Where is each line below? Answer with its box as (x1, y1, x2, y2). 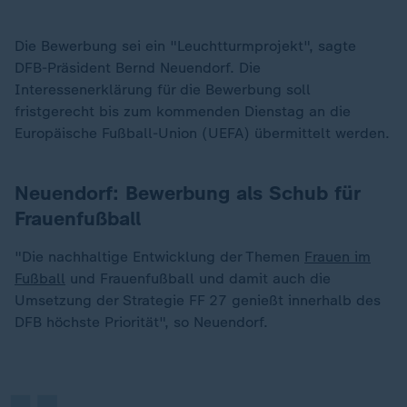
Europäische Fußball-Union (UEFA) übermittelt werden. (15, 124, 390, 142)
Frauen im (304, 248, 371, 265)
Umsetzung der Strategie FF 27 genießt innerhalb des (15, 292, 381, 309)
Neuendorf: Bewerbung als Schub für (15, 181, 360, 205)
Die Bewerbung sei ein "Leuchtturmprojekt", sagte (15, 37, 356, 55)
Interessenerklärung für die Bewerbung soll (15, 81, 311, 98)
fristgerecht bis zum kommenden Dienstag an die (15, 103, 351, 120)
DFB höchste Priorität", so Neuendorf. (15, 313, 268, 331)
